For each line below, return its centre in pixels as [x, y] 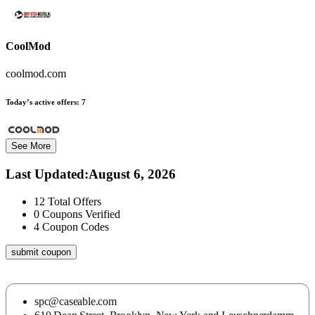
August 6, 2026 [132, 174]
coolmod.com [36, 73]
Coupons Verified [81, 214]
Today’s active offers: [43, 102]
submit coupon [41, 252]
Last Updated [45, 174]
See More [31, 146]
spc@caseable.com [76, 301]
